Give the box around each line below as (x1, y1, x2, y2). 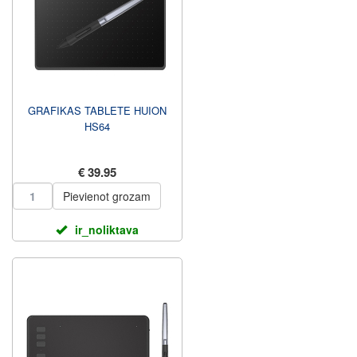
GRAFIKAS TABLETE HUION (28, 103, 167, 118)
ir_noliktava (75, 222, 139, 237)
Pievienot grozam (63, 188, 151, 204)
